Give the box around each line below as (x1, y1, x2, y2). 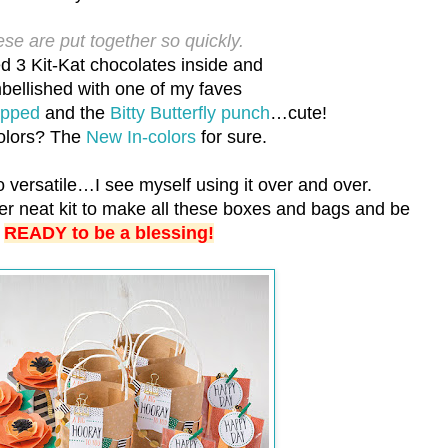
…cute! (269, 103, 327, 124)
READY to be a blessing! (4, 223, 214, 244)
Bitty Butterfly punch (109, 103, 270, 124)
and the (39, 103, 110, 124)
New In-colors (86, 127, 196, 148)
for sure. (196, 127, 267, 148)
